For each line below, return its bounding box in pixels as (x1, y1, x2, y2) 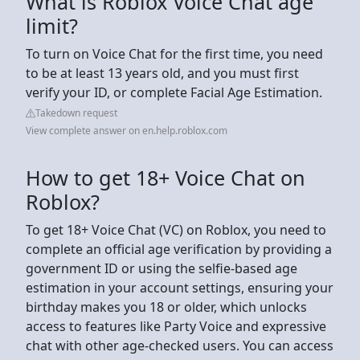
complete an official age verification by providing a (26, 239, 332, 258)
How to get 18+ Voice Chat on (26, 163, 305, 191)
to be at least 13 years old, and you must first (26, 63, 299, 82)
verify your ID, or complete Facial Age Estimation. (26, 83, 322, 101)
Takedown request (35, 105, 117, 120)
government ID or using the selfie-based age (26, 259, 297, 277)
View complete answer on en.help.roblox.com (26, 123, 227, 137)
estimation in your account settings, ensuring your (26, 278, 333, 297)
